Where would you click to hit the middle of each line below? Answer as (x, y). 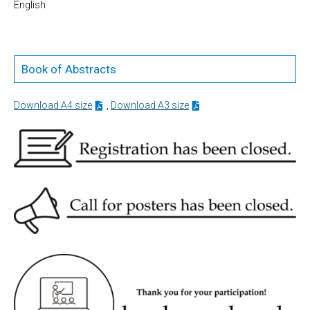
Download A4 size (53, 105)
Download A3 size (150, 105)
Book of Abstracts (69, 69)
